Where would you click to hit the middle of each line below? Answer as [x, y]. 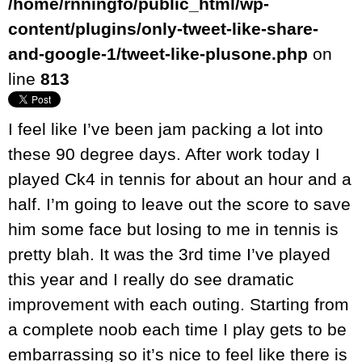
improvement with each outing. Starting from [179, 305]
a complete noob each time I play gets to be [177, 330]
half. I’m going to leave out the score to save [179, 204]
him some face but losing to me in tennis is [173, 229]
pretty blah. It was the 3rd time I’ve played [169, 255]
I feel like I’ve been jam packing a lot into [166, 129]
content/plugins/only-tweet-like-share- [163, 29]
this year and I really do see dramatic [151, 280]
